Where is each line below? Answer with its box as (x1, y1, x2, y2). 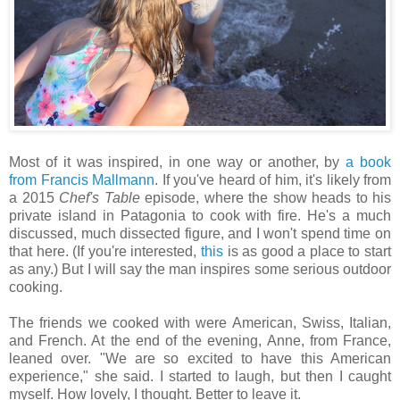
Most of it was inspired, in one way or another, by (9, 154, 346, 170)
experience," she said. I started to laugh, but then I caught (9, 368, 391, 384)
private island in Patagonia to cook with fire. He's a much (9, 207, 391, 223)
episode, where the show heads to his (139, 189, 391, 205)
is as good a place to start (222, 243, 392, 259)
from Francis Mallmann (9, 171, 154, 187)
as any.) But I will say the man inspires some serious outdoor (9, 261, 391, 277)
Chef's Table (59, 189, 140, 205)
